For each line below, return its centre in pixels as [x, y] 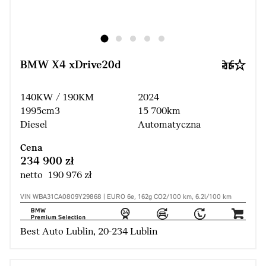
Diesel [34, 125]
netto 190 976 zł [56, 176]
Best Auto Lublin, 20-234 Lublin [89, 232]
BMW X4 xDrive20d [70, 66]
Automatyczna [169, 125]
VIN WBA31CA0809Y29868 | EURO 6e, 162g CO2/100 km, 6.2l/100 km [126, 197]
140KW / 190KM [57, 98]
